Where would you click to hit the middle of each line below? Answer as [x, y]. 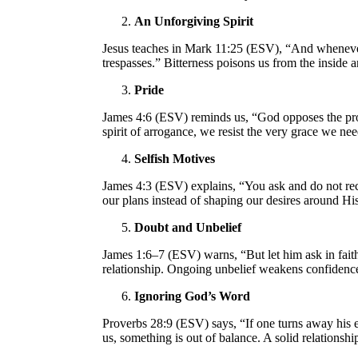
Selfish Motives [175, 158]
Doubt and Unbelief [188, 227]
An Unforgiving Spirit [194, 21]
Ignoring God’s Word [192, 296]
